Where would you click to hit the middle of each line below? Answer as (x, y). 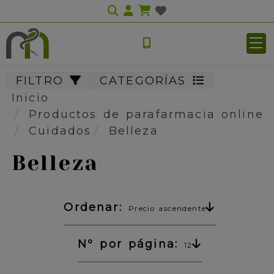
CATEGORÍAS (146, 81)
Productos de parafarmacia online (146, 114)
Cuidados (60, 131)
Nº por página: (128, 244)
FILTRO (43, 81)
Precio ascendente (167, 208)
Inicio (30, 98)
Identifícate (172, 10)
